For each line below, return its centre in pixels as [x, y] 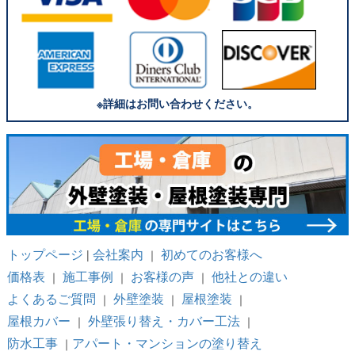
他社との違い [249, 276]
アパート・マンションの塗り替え [167, 342]
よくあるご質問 [51, 298]
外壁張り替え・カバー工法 [164, 320]
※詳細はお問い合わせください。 [177, 103]
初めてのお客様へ [211, 254]
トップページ [45, 254]
